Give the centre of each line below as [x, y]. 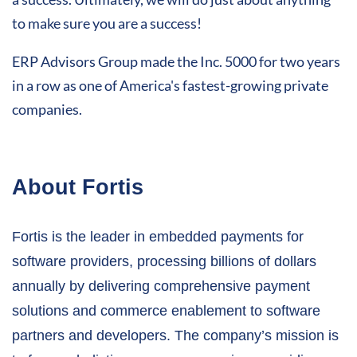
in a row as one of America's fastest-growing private [170, 86]
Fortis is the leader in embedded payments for [158, 237]
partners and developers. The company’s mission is [175, 336]
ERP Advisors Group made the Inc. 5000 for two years [176, 62]
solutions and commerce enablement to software [166, 311]
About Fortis [78, 188]
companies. [47, 110]
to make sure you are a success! [107, 24]
